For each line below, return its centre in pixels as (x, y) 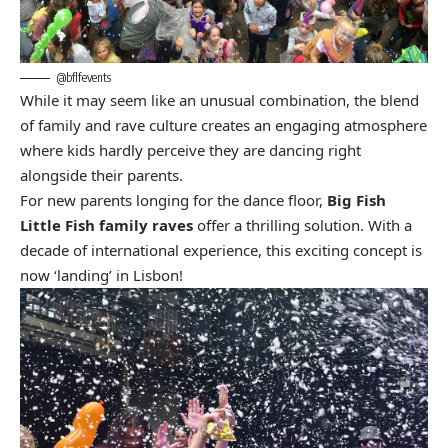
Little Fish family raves (106, 224)
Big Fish (356, 199)
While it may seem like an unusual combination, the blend (219, 99)
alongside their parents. (101, 174)
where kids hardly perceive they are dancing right (190, 149)
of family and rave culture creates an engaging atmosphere (223, 124)
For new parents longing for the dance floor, (173, 199)
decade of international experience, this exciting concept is (221, 249)
